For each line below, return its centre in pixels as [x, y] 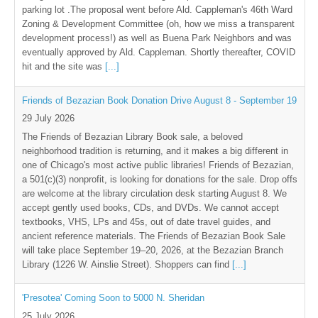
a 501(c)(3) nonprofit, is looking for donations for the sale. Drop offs [160, 179]
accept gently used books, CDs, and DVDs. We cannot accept [150, 207]
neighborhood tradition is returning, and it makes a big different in [155, 150]
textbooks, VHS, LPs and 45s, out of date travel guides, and [146, 221]
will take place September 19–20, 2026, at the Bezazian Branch [153, 250]
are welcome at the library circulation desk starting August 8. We [154, 193]
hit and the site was [64, 66]
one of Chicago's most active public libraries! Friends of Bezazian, [158, 165]
